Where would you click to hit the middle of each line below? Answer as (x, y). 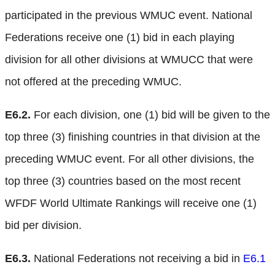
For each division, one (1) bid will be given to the (150, 114)
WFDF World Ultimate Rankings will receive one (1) (131, 203)
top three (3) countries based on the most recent (123, 181)
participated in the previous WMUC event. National (129, 15)
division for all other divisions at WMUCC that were (129, 59)
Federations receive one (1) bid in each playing (120, 37)
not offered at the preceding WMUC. (93, 81)
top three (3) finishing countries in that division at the (133, 137)
